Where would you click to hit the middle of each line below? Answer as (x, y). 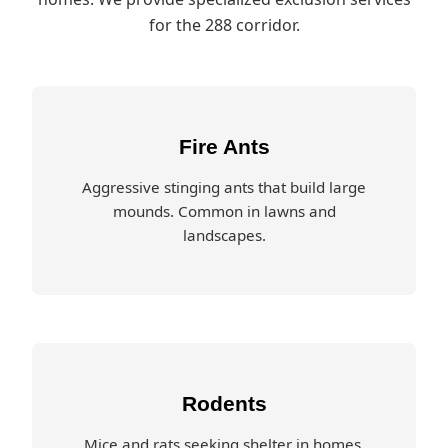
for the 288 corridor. (224, 25)
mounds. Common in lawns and (224, 211)
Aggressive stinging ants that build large (224, 187)
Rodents (224, 403)
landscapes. (224, 235)
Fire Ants (224, 146)
